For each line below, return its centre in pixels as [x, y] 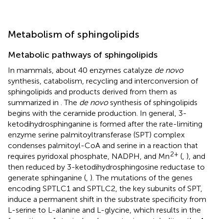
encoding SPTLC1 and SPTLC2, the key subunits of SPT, [105, 188]
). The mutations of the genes [141, 177]
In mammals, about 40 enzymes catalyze [81, 70]
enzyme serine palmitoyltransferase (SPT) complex [96, 134]
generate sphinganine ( [47, 177]
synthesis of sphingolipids [153, 102]
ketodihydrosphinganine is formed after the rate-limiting [105, 124]
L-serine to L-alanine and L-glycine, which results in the [104, 210]
